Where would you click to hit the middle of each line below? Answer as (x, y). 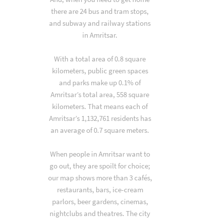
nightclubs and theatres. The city (100, 213)
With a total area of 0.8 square (100, 59)
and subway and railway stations (100, 23)
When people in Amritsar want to (100, 154)
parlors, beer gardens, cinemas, (100, 201)
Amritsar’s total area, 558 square (100, 94)
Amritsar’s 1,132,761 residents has (100, 118)
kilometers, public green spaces (100, 71)
